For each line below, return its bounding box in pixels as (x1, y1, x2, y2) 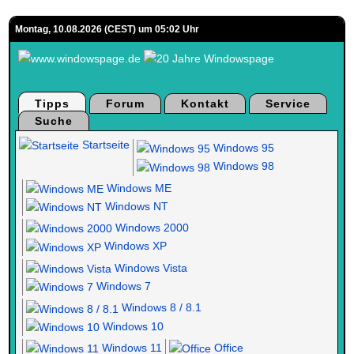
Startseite (79, 138, 130, 151)
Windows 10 (100, 319, 164, 333)
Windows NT (102, 199, 169, 213)
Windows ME (104, 181, 172, 194)
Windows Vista (111, 261, 188, 274)
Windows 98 (210, 160, 275, 173)
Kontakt (181, 97, 230, 110)
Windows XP (101, 239, 168, 253)
